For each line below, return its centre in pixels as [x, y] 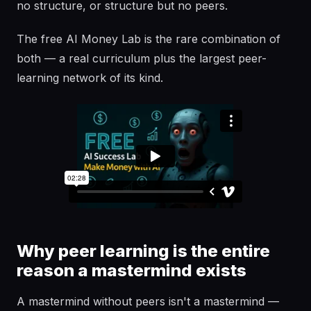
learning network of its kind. [90, 78]
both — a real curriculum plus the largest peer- [142, 58]
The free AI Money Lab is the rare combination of [149, 39]
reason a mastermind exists [132, 270]
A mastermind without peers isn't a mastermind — [148, 301]
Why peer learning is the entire [143, 251]
